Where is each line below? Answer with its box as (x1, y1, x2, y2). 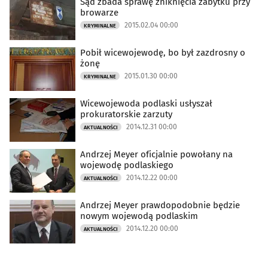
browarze (80, 7, 118, 19)
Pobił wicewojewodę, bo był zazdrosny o (80, 47, 245, 59)
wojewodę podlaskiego (80, 160, 173, 171)
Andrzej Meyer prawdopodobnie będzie (80, 200, 240, 211)
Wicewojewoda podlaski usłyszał (80, 98, 212, 109)
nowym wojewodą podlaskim (80, 211, 198, 222)
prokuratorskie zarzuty (80, 109, 172, 120)
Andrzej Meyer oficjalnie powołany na (80, 149, 233, 160)
